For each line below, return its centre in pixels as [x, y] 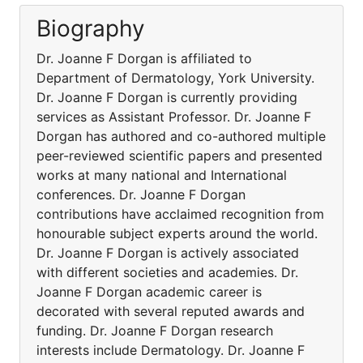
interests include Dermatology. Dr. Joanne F [171, 350]
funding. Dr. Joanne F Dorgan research [155, 331]
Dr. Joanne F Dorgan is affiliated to [144, 58]
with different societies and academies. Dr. [167, 272]
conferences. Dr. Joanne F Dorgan [141, 194]
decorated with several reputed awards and [171, 311]
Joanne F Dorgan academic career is [149, 292]
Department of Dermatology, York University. [175, 78]
